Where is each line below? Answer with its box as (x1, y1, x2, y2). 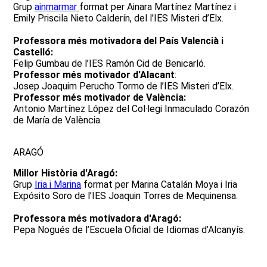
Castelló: (13, 46, 53, 58)
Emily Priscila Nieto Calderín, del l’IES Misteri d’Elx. (13, 13, 223, 24)
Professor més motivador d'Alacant (13, 69, 175, 80)
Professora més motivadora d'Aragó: (13, 213, 181, 224)
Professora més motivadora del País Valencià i (13, 35, 223, 46)
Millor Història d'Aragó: (13, 167, 117, 179)
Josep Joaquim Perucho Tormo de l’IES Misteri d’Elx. (13, 80, 234, 92)
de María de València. (13, 114, 104, 126)
